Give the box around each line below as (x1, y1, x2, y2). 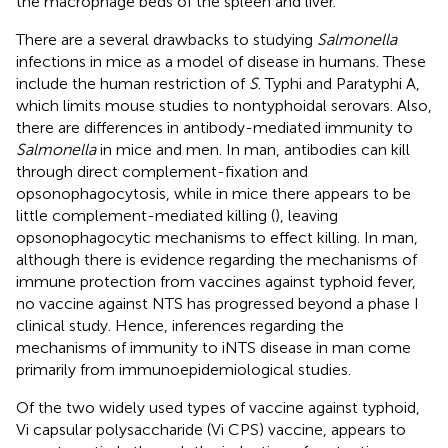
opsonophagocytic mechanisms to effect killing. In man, (16, 227, 418, 247)
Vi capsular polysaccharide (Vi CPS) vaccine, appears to (16, 419, 406, 439)
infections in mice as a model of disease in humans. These (16, 51, 426, 71)
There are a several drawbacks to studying (16, 29, 317, 49)
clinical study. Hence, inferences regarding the (16, 315, 344, 335)
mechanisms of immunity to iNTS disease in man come (16, 337, 411, 357)
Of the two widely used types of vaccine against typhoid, (16, 397, 420, 417)
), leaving (275, 205, 338, 225)
